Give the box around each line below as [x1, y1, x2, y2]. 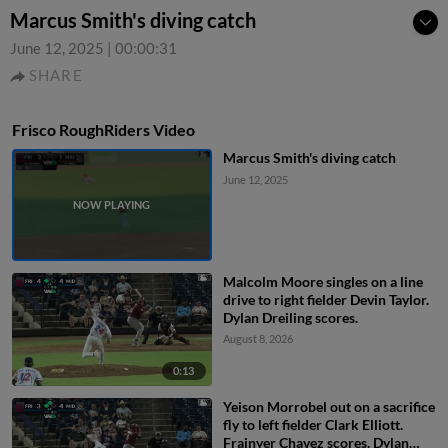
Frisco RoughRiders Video [12, 120, 195, 139]
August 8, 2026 [222, 332, 293, 346]
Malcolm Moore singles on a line [222, 273, 423, 291]
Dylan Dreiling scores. [222, 309, 358, 327]
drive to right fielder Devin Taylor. [222, 291, 429, 309]
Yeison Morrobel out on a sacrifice [222, 397, 435, 415]
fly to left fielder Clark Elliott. [222, 415, 403, 433]
